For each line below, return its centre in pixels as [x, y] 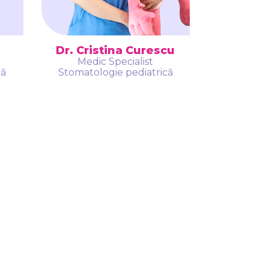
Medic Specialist [116, 61]
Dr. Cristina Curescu [116, 50]
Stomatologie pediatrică [115, 72]
